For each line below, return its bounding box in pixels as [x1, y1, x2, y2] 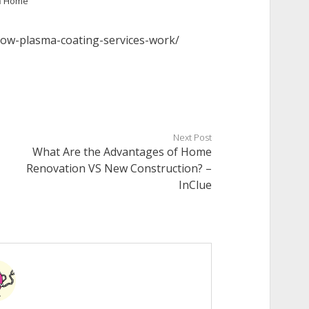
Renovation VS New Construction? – [26, 161, 212, 176]
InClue [179, 177, 212, 192]
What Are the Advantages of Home [32, 144, 212, 159]
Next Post [173, 131, 212, 143]
